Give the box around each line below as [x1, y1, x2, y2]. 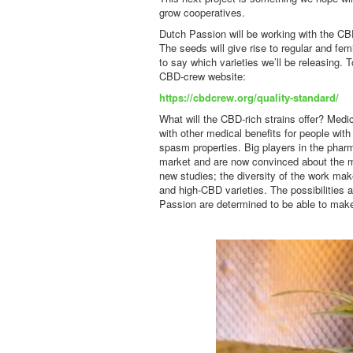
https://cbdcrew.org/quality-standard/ [159, 90, 339, 105]
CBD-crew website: [159, 69, 246, 84]
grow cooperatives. [159, 5, 245, 20]
